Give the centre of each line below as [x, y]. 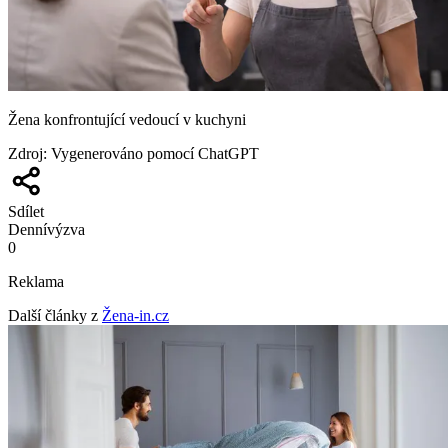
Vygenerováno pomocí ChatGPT [155, 153]
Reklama [36, 281]
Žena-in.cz [135, 315]
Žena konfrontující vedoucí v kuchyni [127, 119]
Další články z [53, 315]
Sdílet [26, 211]
